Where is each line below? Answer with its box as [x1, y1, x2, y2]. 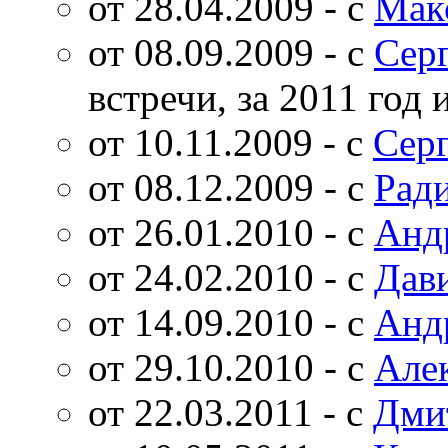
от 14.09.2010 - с [88, 300, 374, 344]
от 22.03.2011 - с [88, 390, 373, 434]
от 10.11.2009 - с [88, 120, 373, 164]
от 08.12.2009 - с [88, 165, 374, 209]
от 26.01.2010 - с [88, 210, 374, 254]
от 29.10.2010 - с [88, 345, 374, 389]
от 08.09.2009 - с [88, 30, 374, 74]
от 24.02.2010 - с [88, 255, 374, 299]
